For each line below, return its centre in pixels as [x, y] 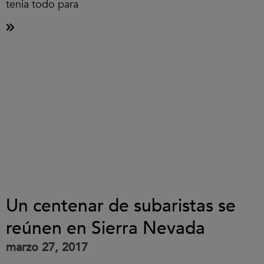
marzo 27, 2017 [47, 247]
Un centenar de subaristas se [121, 206]
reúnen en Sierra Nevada [105, 228]
